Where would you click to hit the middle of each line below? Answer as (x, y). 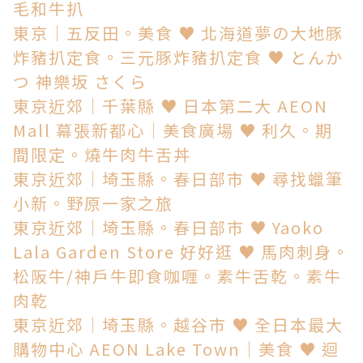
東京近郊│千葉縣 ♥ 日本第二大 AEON (171, 105)
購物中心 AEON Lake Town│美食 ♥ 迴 (176, 348)
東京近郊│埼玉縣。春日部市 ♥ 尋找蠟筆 (178, 178)
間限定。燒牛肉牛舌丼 (102, 154)
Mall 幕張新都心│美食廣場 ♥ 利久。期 (173, 130)
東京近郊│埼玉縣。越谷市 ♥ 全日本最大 (178, 324)
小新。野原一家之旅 (93, 203)
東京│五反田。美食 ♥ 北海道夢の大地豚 (178, 32)
